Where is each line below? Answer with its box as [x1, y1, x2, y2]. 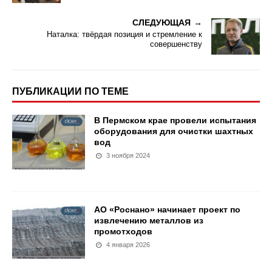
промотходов [94, 226, 152, 236]
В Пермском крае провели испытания [94, 115, 256, 125]
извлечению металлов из [94, 215, 203, 225]
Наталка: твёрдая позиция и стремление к [47, 29, 202, 39]
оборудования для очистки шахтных [94, 126, 253, 136]
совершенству [150, 39, 202, 49]
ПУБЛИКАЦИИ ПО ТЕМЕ [12, 86, 129, 97]
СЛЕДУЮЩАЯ [132, 17, 191, 27]
